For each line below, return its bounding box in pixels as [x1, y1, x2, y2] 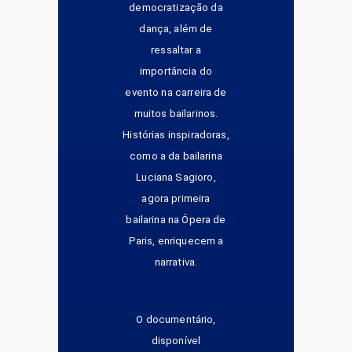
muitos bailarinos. [134, 107, 218, 119]
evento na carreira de [125, 86, 227, 98]
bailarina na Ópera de [126, 213, 226, 225]
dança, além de [139, 22, 213, 35]
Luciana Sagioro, [136, 170, 216, 183]
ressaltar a [151, 43, 201, 56]
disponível [151, 334, 201, 346]
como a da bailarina [130, 149, 222, 162]
